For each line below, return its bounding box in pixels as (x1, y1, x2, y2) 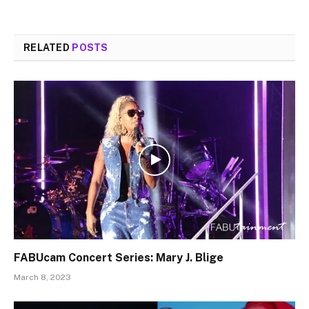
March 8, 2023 (14, 272, 71, 282)
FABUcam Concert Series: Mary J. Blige (14, 250, 223, 264)
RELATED (23, 42, 72, 54)
